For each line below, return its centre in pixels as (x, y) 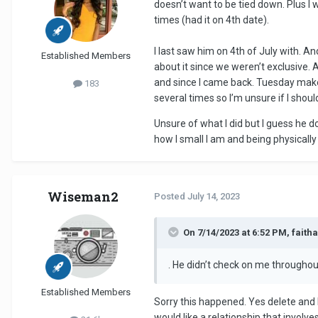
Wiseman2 (83, 197)
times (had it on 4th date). (213, 20)
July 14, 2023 (214, 197)
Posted (171, 197)
